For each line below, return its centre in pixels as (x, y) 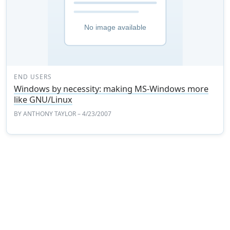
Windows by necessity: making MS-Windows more (111, 89)
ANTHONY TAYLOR (50, 114)
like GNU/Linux (43, 100)
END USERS (33, 77)
